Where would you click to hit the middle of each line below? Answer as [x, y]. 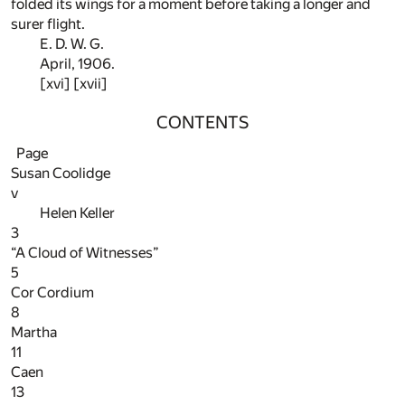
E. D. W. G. [72, 43]
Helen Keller [77, 212]
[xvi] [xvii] [74, 83]
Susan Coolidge [61, 173]
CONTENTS [202, 123]
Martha [34, 332]
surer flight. [48, 24]
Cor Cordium [52, 292]
